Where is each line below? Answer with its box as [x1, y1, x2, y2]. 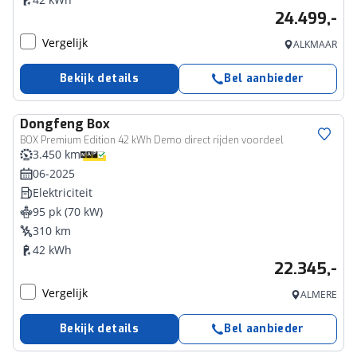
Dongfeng [20, 116, 84, 132]
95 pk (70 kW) [33, 204, 103, 219]
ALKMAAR [293, 37, 337, 51]
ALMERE [300, 288, 337, 301]
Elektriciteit [33, 185, 92, 200]
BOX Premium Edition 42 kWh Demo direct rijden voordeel [20, 134, 284, 147]
